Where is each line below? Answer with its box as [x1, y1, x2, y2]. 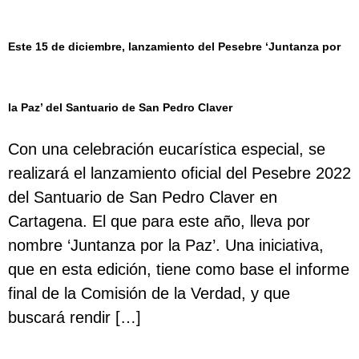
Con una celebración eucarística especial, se [8, 140, 325, 158]
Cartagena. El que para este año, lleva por [8, 212, 310, 230]
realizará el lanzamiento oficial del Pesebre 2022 [8, 164, 351, 182]
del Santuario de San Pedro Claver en [8, 188, 277, 206]
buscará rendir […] [8, 309, 141, 326]
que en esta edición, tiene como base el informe [8, 260, 349, 278]
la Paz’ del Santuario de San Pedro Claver [8, 101, 232, 114]
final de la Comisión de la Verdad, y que [8, 284, 290, 302]
